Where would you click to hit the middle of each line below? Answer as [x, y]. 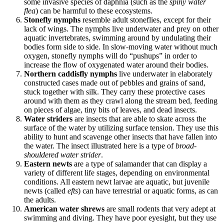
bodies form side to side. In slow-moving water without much [121, 46]
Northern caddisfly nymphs [70, 73]
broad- [185, 145]
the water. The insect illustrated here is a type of [99, 145]
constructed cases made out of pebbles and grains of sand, [115, 82]
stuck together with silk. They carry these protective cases [114, 91]
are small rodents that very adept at [160, 208]
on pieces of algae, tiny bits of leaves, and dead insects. [110, 109]
